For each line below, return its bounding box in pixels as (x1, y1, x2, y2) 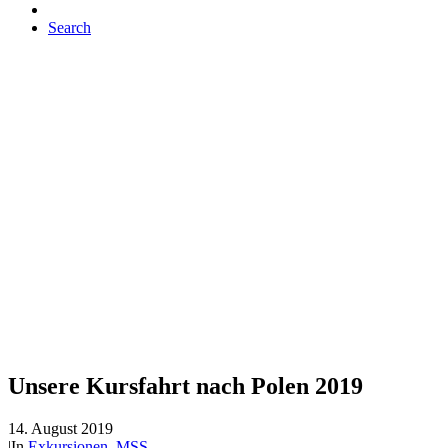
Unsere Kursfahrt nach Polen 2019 (8, 372, 363, 399)
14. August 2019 (8, 419, 113, 437)
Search (48, 19, 91, 36)
